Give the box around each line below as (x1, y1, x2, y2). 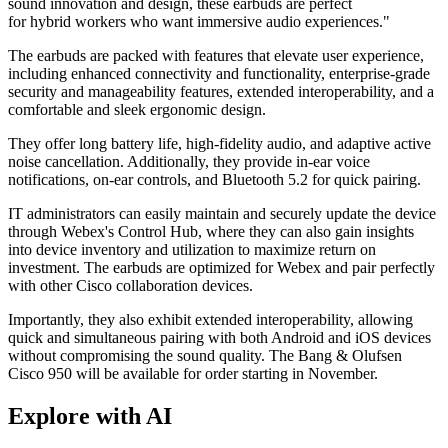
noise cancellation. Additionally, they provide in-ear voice (8, 153, 370, 171)
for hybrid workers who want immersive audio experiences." (8, 13, 394, 31)
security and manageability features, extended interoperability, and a (8, 83, 434, 101)
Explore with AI (8, 403, 172, 430)
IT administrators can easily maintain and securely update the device (8, 205, 436, 223)
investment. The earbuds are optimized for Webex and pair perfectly (8, 259, 435, 277)
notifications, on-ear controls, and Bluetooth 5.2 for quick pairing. (8, 171, 421, 189)
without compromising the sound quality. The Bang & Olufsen (8, 347, 402, 365)
